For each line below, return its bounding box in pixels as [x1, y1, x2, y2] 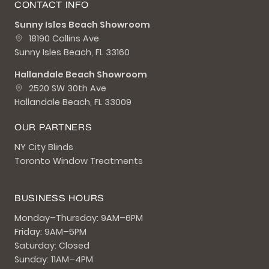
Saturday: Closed [14, 240, 89, 252]
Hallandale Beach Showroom [14, 68, 147, 81]
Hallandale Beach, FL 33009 [14, 96, 131, 109]
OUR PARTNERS [14, 122, 92, 133]
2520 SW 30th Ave [29, 82, 106, 95]
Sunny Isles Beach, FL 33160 [14, 46, 130, 59]
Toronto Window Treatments [14, 155, 143, 168]
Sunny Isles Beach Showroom [14, 19, 150, 31]
